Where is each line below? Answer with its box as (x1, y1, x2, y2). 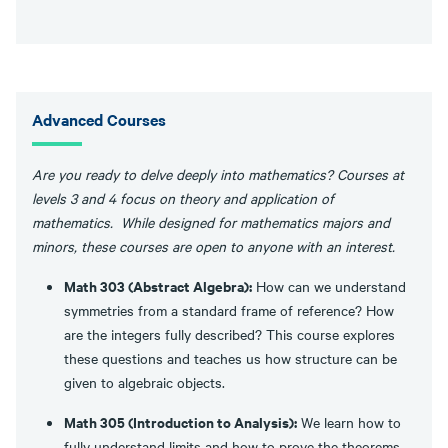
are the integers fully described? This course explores (64, 324, 395, 344)
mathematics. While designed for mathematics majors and (32, 212, 390, 232)
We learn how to (297, 412, 401, 432)
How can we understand (252, 276, 406, 296)
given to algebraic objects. (64, 372, 229, 392)
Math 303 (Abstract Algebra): (64, 275, 252, 296)
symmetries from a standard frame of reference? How (64, 300, 394, 320)
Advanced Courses (32, 108, 166, 130)
